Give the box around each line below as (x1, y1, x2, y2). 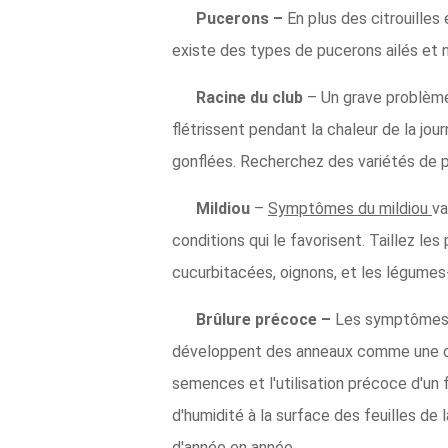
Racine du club (196, 88, 307, 107)
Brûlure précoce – (196, 310, 335, 329)
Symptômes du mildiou (268, 199, 432, 218)
